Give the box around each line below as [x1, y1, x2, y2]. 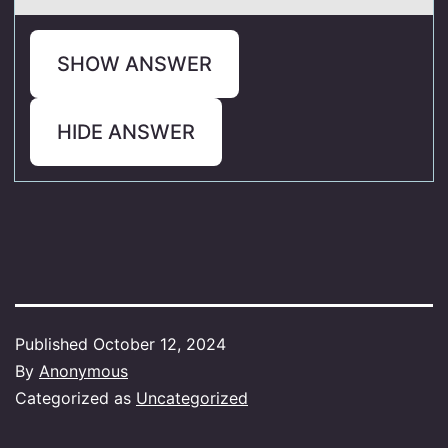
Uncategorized [136, 387, 248, 408]
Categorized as [15, 387, 136, 408]
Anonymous [39, 360, 128, 381]
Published [15, 333, 93, 354]
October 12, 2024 [93, 333, 226, 354]
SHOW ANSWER [57, 51, 212, 76]
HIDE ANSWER [57, 119, 195, 144]
